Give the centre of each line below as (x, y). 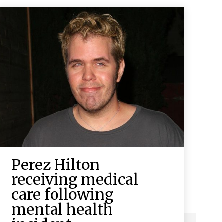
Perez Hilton (55, 164)
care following (62, 194)
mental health (62, 209)
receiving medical (75, 179)
